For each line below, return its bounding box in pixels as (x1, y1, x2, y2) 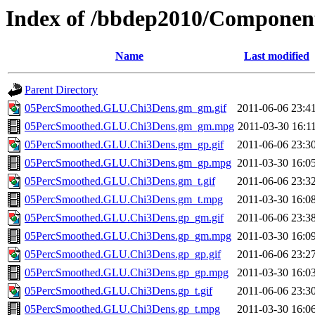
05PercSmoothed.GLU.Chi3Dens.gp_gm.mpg (25, 230, 231, 243)
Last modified (244, 50, 309, 63)
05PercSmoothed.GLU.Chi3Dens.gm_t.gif (25, 175, 215, 188)
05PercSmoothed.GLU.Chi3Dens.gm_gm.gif (25, 102, 226, 115)
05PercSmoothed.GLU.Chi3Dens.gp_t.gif (25, 285, 212, 297)
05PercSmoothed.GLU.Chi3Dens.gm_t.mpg (25, 193, 223, 206)
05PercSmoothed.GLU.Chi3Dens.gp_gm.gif (25, 212, 224, 224)
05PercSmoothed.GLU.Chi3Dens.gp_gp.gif (25, 248, 221, 261)
